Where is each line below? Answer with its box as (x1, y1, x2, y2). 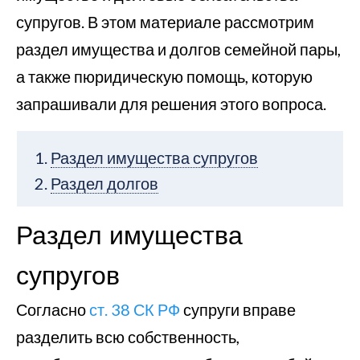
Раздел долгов (51, 174, 159, 193)
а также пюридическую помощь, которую (16, 67, 313, 86)
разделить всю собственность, (16, 327, 239, 346)
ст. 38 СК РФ (89, 300, 180, 319)
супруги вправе (180, 300, 296, 319)
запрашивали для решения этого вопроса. (16, 94, 326, 113)
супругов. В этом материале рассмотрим (16, 12, 314, 31)
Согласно (16, 300, 89, 319)
